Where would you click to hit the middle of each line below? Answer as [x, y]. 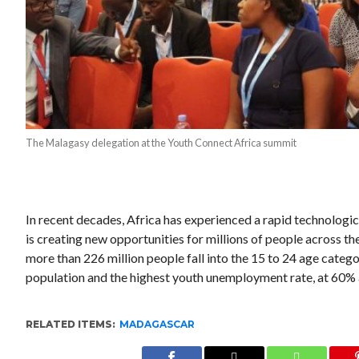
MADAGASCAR [157, 324]
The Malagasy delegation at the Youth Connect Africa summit [161, 142]
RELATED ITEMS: [71, 324]
